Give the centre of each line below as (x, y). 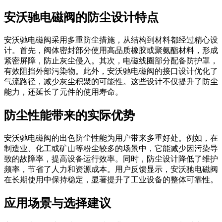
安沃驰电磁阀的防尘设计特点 (81, 18)
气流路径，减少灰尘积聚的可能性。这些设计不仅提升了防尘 (111, 81)
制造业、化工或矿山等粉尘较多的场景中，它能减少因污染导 (111, 148)
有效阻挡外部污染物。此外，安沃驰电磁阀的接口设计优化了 (111, 71)
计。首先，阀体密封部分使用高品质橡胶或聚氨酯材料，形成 (111, 50)
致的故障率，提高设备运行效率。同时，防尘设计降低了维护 (111, 159)
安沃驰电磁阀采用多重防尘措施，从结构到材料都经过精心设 (111, 40)
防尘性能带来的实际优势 (69, 115)
